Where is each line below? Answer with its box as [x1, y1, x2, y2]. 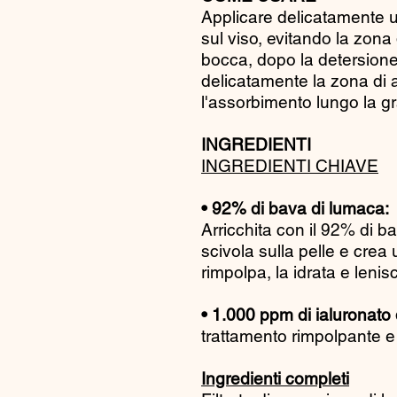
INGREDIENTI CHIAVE [201, 155, 378, 175]
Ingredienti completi [201, 368, 349, 388]
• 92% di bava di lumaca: [201, 198, 389, 218]
